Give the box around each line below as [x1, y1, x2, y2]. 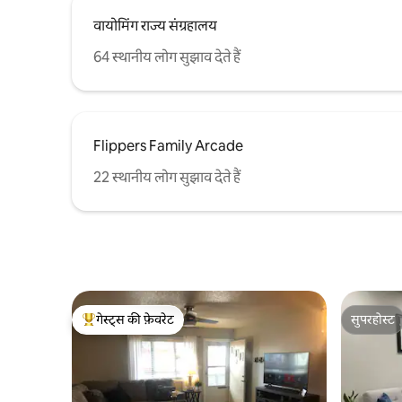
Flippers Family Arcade [93, 135, 243, 155]
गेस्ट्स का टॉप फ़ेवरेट [82, 320, 180, 337]
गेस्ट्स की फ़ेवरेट [96, 310, 174, 328]
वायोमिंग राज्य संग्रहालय [93, 15, 217, 35]
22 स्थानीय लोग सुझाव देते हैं [93, 167, 240, 187]
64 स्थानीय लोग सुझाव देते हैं [93, 47, 240, 66]
